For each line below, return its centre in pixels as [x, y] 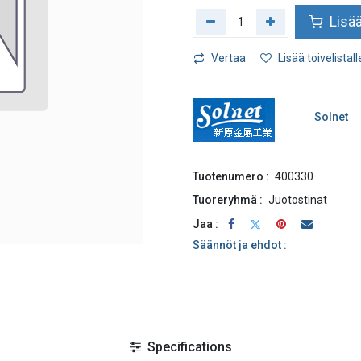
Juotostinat [298, 200]
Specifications [188, 347]
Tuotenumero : [231, 176]
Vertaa [228, 58]
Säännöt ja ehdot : [240, 245]
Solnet [332, 117]
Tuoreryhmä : [228, 200]
